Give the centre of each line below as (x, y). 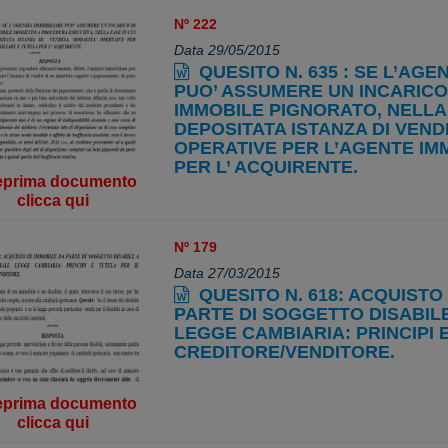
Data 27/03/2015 (226, 272)
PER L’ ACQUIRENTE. (265, 167)
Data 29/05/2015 (226, 50)
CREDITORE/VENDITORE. (284, 351)
